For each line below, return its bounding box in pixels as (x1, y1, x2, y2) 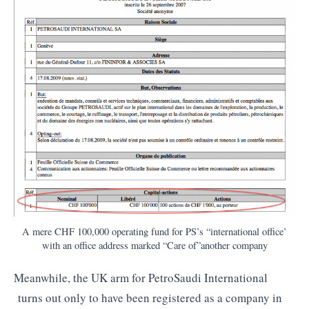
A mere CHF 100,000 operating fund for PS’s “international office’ (22, 224, 287, 238)
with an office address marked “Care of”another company (41, 238, 268, 252)
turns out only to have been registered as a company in (14, 289, 282, 306)
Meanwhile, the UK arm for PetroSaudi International (14, 269, 268, 286)
